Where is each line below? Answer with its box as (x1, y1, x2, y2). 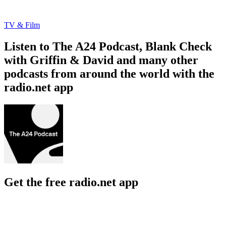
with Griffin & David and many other (4, 53, 198, 67)
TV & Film (4, 21, 40, 30)
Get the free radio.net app (4, 175, 138, 189)
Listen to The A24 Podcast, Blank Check (4, 39, 212, 53)
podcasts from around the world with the (4, 67, 214, 80)
